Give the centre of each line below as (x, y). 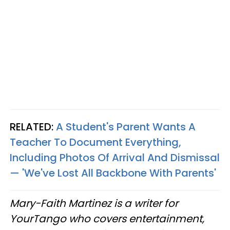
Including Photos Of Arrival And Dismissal (115, 158)
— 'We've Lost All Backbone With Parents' (113, 173)
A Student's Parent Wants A (126, 127)
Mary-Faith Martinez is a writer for (94, 203)
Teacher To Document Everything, (95, 142)
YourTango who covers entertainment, (107, 219)
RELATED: (33, 127)
